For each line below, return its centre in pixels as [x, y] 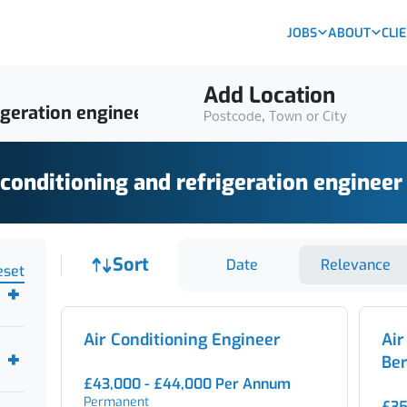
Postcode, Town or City [275, 117]
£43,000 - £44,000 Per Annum [187, 384]
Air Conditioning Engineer [182, 340]
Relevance [355, 265]
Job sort [210, 255]
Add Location [269, 95]
